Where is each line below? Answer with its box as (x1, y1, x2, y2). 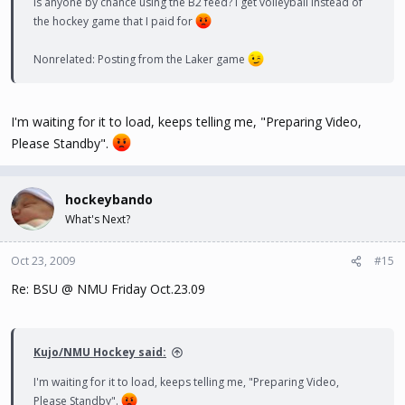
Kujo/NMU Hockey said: (33, 344, 166, 360)
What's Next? (65, 212, 130, 227)
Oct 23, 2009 (11, 253, 75, 268)
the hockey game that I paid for (33, 14, 195, 29)
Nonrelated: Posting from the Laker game (33, 52, 248, 67)
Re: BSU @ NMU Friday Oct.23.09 (11, 280, 205, 297)
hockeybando (65, 191, 153, 208)
